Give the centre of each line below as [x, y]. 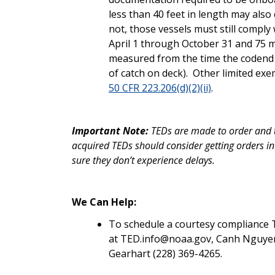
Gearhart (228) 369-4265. [165, 253]
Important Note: [110, 130]
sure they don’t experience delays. [143, 160]
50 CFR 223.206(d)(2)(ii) [160, 87]
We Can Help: [104, 202]
